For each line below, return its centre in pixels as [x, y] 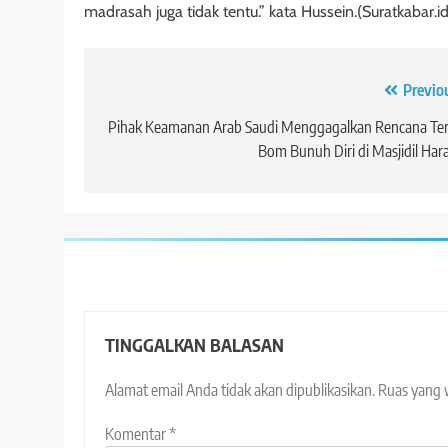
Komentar [137, 433]
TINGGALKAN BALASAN [194, 344]
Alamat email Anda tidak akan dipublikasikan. [240, 389]
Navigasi [146, 94]
